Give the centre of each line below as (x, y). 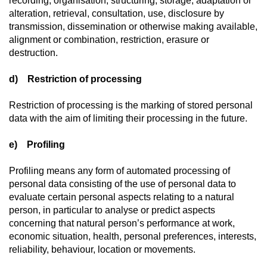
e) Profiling (37, 145)
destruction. (33, 53)
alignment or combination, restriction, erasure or (109, 40)
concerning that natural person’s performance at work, (122, 223)
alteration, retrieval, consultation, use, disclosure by (117, 13)
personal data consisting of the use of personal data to (122, 184)
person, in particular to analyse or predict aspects (112, 210)
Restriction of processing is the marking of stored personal (131, 105)
